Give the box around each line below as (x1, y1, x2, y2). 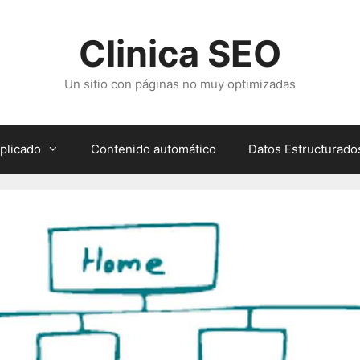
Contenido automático (91, 141, 216, 157)
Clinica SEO (79, 31, 281, 76)
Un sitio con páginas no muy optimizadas (64, 76, 296, 92)
